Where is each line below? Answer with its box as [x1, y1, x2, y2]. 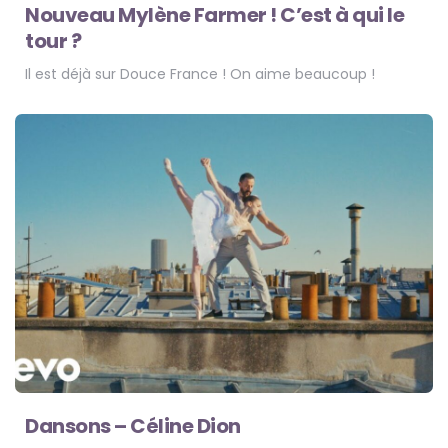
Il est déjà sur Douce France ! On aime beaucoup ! [25, 63, 375, 84]
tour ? [25, 26, 81, 55]
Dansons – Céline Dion [25, 411, 241, 440]
